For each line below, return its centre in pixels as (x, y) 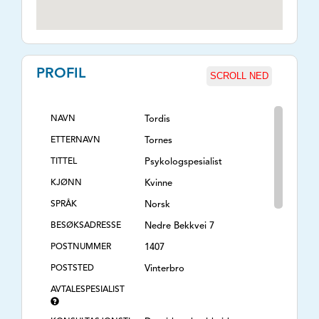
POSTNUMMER (81, 247)
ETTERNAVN (75, 140)
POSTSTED (72, 268)
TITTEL (64, 162)
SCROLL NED (239, 76)
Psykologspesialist (183, 162)
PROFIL (61, 74)
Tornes (158, 141)
